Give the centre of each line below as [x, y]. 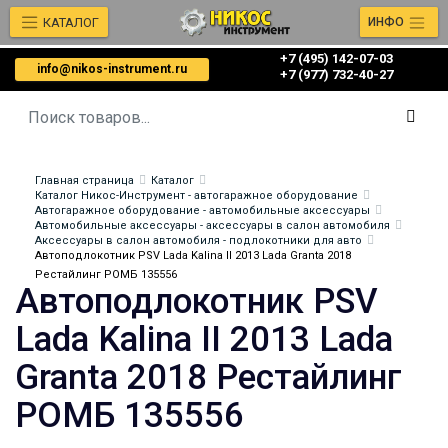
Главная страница [84, 180]
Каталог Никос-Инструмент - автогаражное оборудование [196, 195]
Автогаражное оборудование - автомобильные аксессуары [202, 210]
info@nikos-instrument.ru [112, 69]
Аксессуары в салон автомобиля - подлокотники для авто [198, 240]
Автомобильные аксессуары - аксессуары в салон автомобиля [212, 225]
